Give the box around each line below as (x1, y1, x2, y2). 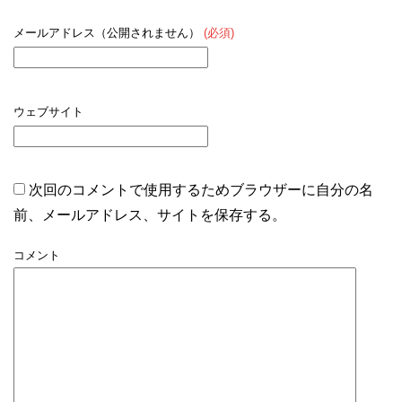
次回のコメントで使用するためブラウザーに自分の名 (29, 181, 373, 197)
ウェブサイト (13, 104, 83, 118)
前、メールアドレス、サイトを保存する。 (13, 206, 286, 223)
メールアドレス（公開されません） (13, 25, 204, 39)
